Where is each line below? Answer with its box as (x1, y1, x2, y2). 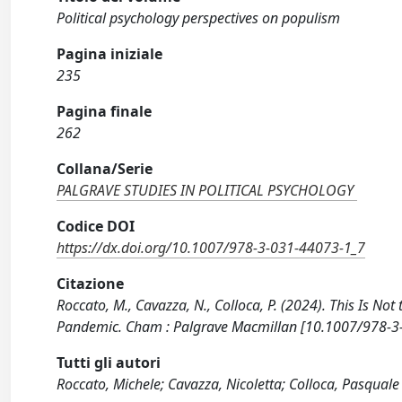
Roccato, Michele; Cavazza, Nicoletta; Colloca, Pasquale (57, 374, 400, 394)
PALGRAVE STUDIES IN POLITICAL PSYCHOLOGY (57, 180, 354, 200)
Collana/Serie (57, 159, 153, 179)
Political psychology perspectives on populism (57, 8, 341, 28)
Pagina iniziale (57, 44, 163, 64)
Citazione (57, 274, 125, 293)
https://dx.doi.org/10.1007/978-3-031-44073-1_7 (57, 238, 366, 258)
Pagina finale (57, 101, 153, 121)
